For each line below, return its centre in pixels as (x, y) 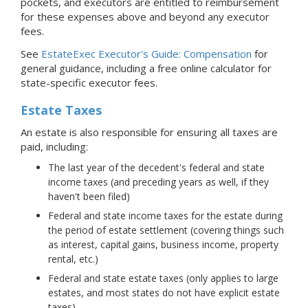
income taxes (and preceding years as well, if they (158, 182)
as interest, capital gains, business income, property (163, 245)
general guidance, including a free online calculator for (146, 68)
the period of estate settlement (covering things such (166, 230)
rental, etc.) (73, 259)
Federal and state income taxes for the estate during (165, 216)
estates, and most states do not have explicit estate (164, 293)
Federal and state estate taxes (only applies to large (163, 278)
